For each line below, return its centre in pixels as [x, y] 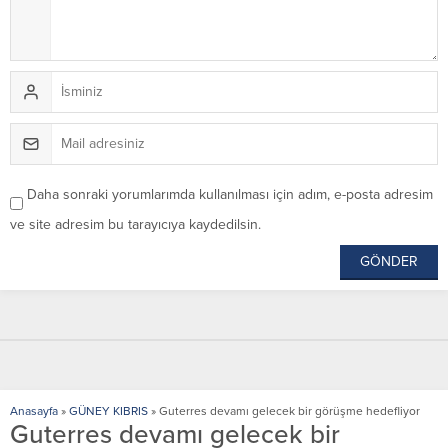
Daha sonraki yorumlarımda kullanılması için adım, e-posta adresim [230, 194]
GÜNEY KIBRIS [108, 410]
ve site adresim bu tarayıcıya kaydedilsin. [135, 224]
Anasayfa [34, 410]
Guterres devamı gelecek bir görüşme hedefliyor [289, 410]
